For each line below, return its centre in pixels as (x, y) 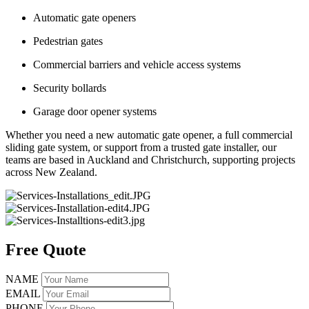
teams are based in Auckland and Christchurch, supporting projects (150, 159)
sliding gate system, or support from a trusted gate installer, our (141, 147)
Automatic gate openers (84, 17)
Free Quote (46, 249)
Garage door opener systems (95, 111)
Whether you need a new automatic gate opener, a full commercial (149, 134)
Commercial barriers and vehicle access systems (137, 64)
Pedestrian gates (68, 41)
